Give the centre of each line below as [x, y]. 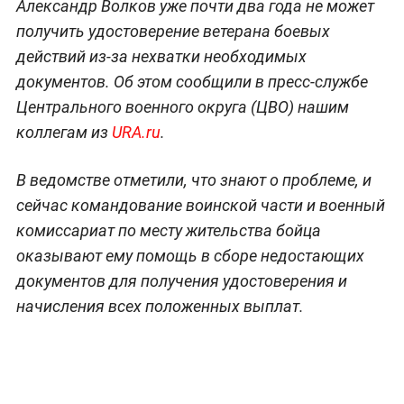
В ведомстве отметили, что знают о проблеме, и [193, 179]
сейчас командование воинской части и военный [200, 205]
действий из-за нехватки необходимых [161, 56]
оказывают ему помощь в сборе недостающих [190, 255]
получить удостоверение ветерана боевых [173, 31]
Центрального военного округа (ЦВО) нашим [182, 106]
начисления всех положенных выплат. [160, 306]
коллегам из [64, 132]
